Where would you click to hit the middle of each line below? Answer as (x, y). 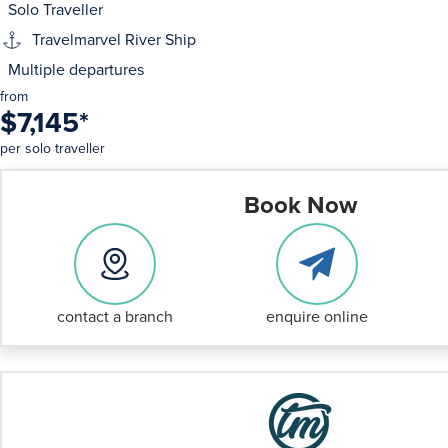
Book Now (300, 205)
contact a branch (114, 316)
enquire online (316, 316)
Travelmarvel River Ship (114, 39)
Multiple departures (76, 69)
